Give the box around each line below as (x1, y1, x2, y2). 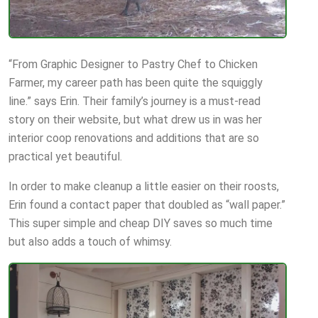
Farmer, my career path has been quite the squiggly (9, 75, 263, 89)
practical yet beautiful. (9, 149, 122, 163)
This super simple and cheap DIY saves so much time (9, 216, 273, 230)
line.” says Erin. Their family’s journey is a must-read (9, 94, 261, 108)
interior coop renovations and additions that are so (9, 131, 259, 145)
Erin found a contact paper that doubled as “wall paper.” (9, 197, 285, 212)
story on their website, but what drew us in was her (9, 112, 262, 126)
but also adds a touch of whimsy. (9, 234, 172, 248)
